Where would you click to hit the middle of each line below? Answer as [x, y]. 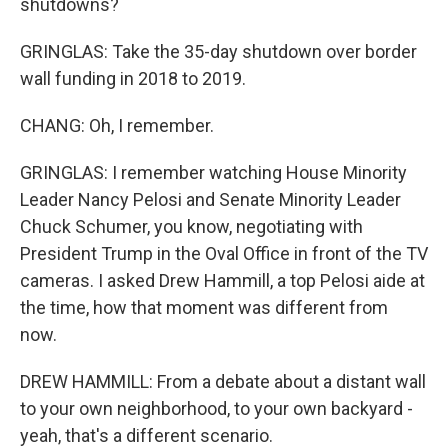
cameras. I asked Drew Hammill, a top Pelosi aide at [222, 280]
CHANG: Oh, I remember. [117, 125]
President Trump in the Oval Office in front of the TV [224, 253]
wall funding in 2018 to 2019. [133, 78]
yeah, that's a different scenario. [146, 435]
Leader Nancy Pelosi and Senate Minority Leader [210, 199]
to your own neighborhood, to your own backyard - [216, 408]
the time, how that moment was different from [204, 307]
